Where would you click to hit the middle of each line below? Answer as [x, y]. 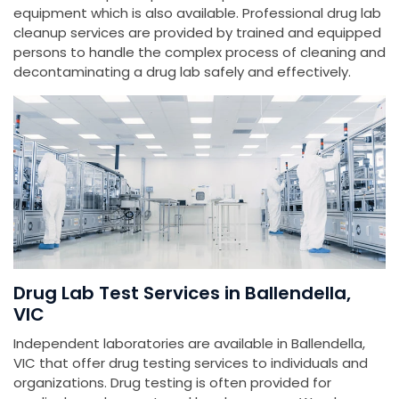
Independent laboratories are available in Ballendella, [189, 344]
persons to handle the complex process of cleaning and [199, 53]
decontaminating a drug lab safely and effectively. [182, 72]
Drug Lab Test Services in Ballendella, [182, 293]
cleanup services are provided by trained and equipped [197, 33]
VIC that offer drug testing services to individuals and [191, 363]
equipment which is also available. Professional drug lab [197, 13]
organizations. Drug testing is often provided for [172, 383]
